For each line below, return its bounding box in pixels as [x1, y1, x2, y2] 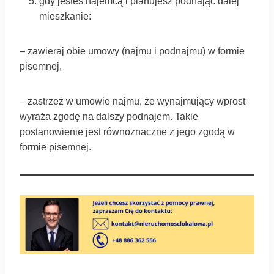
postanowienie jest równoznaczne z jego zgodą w [20, 126, 235, 137]
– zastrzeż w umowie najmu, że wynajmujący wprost [20, 95, 245, 106]
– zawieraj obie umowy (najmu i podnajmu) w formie [20, 45, 245, 56]
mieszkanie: [39, 10, 91, 21]
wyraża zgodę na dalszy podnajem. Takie [20, 111, 198, 122]
